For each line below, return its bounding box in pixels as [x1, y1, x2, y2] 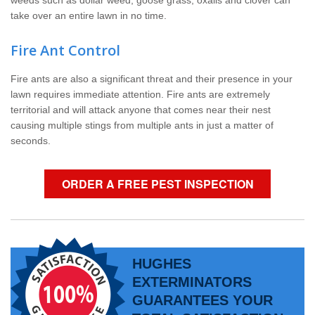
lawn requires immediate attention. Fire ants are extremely [11, 89, 270, 101]
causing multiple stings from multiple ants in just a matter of [11, 120, 274, 131]
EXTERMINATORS [132, 274, 252, 290]
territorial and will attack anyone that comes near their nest [11, 104, 271, 116]
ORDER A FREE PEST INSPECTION [61, 176, 254, 193]
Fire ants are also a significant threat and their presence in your [11, 73, 292, 85]
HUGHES [132, 256, 191, 272]
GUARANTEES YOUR [132, 292, 273, 309]
